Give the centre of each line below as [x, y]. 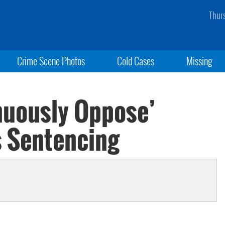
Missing [200, 61]
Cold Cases [135, 61]
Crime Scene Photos [51, 61]
